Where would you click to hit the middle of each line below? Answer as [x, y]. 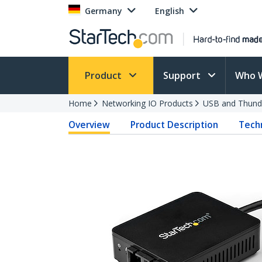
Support [183, 75]
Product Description [175, 125]
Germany [104, 11]
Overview [89, 125]
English [170, 11]
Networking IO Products [147, 103]
